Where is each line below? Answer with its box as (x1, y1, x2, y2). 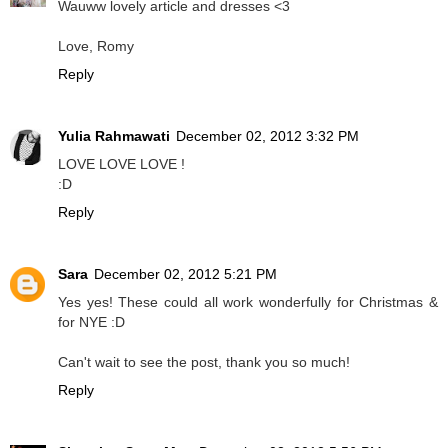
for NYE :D (58, 314, 125, 331)
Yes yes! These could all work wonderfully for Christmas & (58, 294, 438, 311)
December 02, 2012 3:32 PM (176, 128, 359, 145)
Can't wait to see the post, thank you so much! (58, 354, 350, 371)
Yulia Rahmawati (58, 128, 170, 145)
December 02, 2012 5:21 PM (94, 266, 277, 283)
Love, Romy (58, 38, 134, 55)
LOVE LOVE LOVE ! (58, 156, 185, 173)
